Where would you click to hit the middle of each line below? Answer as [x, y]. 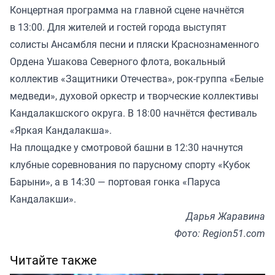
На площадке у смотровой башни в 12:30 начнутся [126, 148]
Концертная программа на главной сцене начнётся [127, 10]
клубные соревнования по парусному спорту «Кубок [130, 165]
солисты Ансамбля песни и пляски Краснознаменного [134, 45]
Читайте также [53, 260]
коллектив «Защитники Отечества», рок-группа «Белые [137, 79]
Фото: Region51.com [220, 234]
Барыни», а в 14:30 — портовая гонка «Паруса [115, 182]
